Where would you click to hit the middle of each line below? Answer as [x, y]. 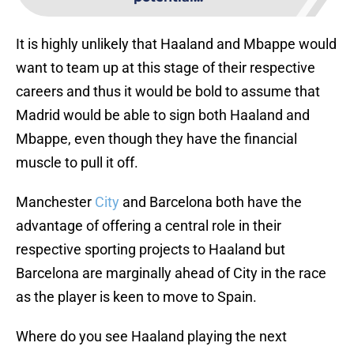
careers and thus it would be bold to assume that [168, 92]
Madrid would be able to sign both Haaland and [163, 115]
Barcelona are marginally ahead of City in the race [171, 273]
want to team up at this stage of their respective [166, 68]
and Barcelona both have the [211, 202]
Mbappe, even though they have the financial [156, 139]
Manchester [55, 202]
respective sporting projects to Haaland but [151, 250]
